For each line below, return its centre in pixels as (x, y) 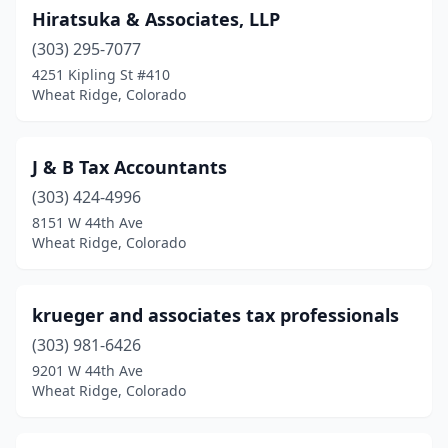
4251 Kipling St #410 (101, 74)
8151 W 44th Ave (87, 222)
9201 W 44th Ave (87, 370)
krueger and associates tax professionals (215, 315)
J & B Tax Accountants (129, 167)
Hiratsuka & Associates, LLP (156, 19)
